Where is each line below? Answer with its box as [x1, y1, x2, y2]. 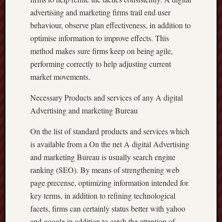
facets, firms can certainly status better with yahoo [30, 203, 185, 214]
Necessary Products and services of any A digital [30, 92, 183, 103]
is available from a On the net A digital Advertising [30, 139, 189, 149]
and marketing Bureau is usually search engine [30, 152, 175, 162]
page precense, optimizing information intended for [30, 177, 188, 188]
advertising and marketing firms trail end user [30, 7, 170, 17]
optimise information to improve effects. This [30, 33, 169, 43]
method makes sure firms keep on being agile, [30, 46, 173, 56]
